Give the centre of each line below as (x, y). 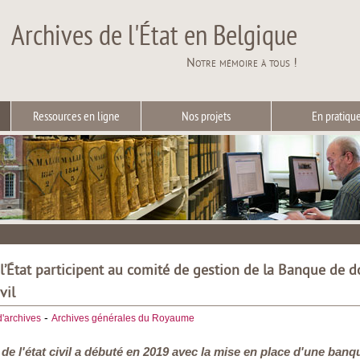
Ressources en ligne (76, 117)
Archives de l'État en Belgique (154, 38)
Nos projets (206, 117)
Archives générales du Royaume (123, 318)
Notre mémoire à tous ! (241, 63)
